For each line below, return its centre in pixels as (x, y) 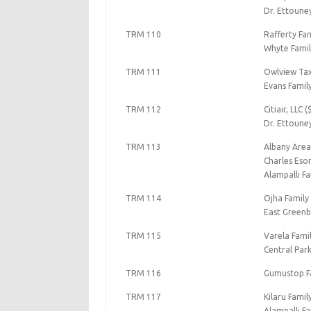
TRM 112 (143, 109)
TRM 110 (143, 34)
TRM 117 (143, 297)
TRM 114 (143, 198)
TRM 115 (143, 236)
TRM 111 (143, 72)
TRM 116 (143, 273)
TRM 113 (143, 147)
